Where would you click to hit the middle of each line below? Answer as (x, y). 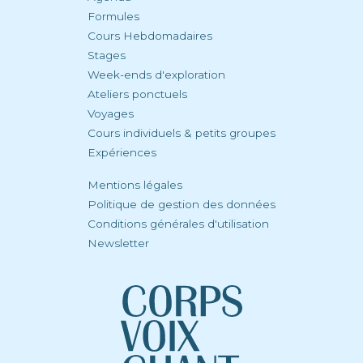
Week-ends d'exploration (156, 74)
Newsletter (118, 243)
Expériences (122, 152)
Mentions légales (135, 184)
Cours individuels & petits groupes (181, 132)
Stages (107, 55)
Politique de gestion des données (181, 204)
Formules (113, 16)
